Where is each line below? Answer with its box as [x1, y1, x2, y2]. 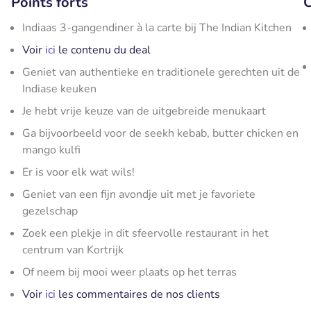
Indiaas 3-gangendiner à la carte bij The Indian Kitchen [22, 20, 292, 35]
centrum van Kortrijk [22, 242, 124, 258]
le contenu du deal [56, 42, 151, 58]
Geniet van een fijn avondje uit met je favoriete [22, 187, 255, 202]
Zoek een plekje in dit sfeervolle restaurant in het [22, 226, 269, 241]
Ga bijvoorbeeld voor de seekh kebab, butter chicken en [22, 126, 299, 141]
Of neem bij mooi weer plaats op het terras [22, 264, 237, 280]
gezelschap [22, 203, 78, 219]
